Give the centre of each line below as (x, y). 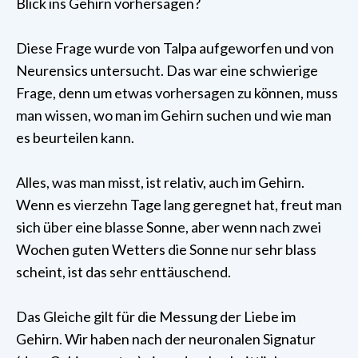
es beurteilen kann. (75, 138)
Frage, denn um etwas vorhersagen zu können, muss (177, 93)
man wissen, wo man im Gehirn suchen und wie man (174, 115)
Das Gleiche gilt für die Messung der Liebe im (156, 317)
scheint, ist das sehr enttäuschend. (123, 272)
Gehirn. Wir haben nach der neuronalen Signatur (166, 339)
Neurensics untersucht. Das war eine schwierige (167, 71)
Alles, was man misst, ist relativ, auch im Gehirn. (160, 183)
